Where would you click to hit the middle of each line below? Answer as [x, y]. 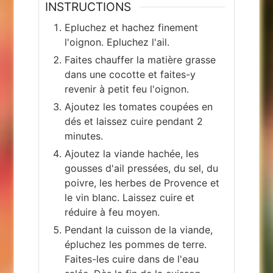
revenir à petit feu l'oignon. [127, 89]
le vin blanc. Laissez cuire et [130, 197]
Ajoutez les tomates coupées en [139, 106]
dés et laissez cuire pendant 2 [134, 121]
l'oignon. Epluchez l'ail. [117, 42]
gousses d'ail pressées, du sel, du [142, 168]
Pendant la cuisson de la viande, [139, 229]
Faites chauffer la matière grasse [140, 59]
